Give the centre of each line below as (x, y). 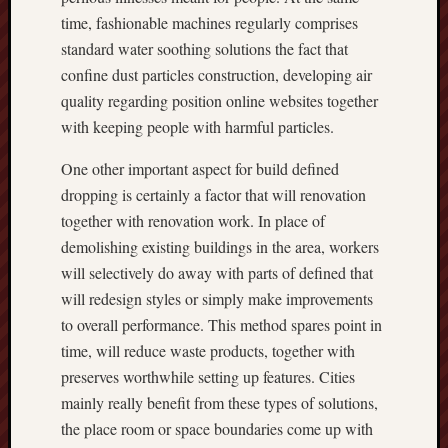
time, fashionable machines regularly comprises (209, 22)
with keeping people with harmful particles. (197, 126)
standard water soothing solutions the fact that (204, 48)
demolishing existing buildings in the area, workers (220, 246)
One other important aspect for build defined (200, 168)
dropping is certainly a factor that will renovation (213, 194)
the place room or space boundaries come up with (217, 428)
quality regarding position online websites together (219, 100)
